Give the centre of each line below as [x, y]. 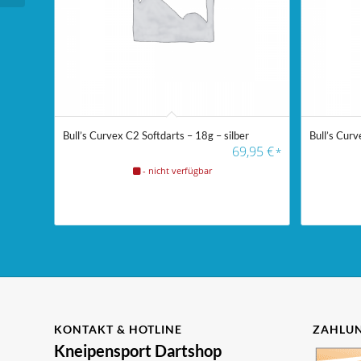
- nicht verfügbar [177, 171]
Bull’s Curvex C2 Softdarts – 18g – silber [156, 136]
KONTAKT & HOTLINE [118, 329]
